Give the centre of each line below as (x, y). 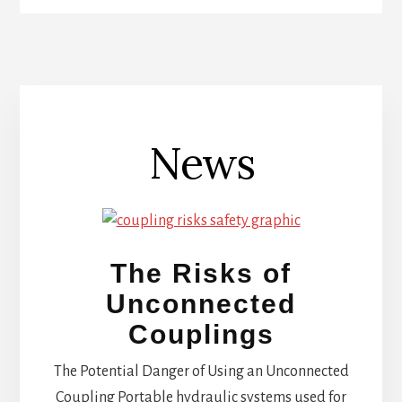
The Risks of (201, 273)
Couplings (201, 334)
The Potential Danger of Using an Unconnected (201, 371)
